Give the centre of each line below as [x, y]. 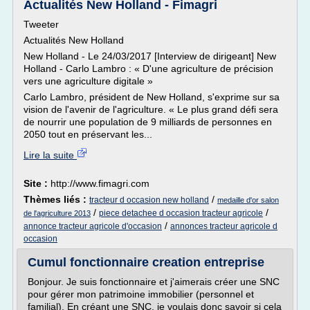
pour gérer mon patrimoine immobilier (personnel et [141, 294]
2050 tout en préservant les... [88, 134]
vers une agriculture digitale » [88, 81]
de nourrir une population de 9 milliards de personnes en [148, 122]
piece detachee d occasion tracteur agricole [181, 213]
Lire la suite [50, 155]
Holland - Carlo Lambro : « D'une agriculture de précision [148, 69]
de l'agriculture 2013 [57, 213]
